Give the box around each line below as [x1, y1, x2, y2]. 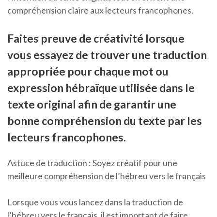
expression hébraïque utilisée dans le [7, 81, 195, 95]
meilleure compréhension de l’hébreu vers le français [7, 170, 206, 182]
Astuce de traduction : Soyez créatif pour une [7, 157, 177, 169]
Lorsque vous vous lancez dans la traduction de [7, 197, 183, 208]
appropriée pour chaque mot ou [7, 64, 169, 78]
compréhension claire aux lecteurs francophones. [7, 5, 193, 16]
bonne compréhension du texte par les [7, 114, 202, 128]
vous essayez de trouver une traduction [7, 48, 207, 62]
